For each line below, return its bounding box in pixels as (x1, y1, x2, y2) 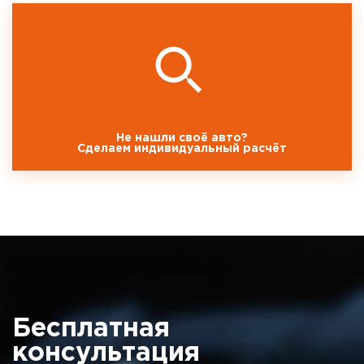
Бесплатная (12, 317, 170, 340)
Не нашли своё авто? (116, 132, 248, 143)
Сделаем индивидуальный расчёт (77, 143, 287, 154)
